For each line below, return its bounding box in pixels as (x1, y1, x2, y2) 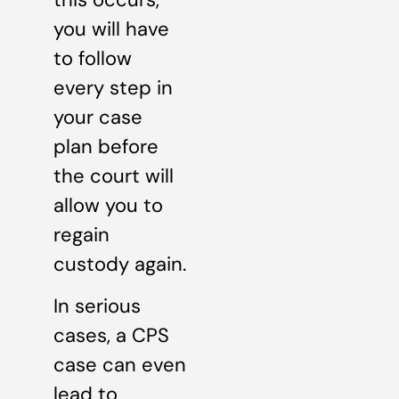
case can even (53, 351, 186, 378)
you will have (53, 15, 169, 42)
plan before (53, 133, 159, 159)
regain (53, 221, 110, 248)
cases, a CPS (53, 322, 169, 348)
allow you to (53, 191, 163, 218)
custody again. (53, 250, 186, 277)
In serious (53, 292, 141, 319)
